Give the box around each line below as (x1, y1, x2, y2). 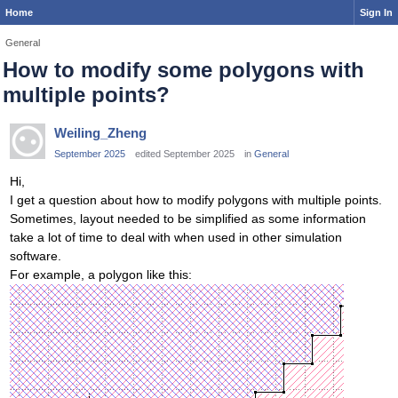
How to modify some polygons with (3, 58, 364, 82)
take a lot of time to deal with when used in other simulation (10, 230, 342, 245)
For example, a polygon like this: (10, 267, 192, 283)
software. (10, 249, 61, 264)
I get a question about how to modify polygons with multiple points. (10, 193, 382, 208)
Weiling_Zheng (54, 125, 147, 140)
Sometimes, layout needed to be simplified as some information (10, 211, 366, 227)
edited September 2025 (135, 148, 235, 159)
